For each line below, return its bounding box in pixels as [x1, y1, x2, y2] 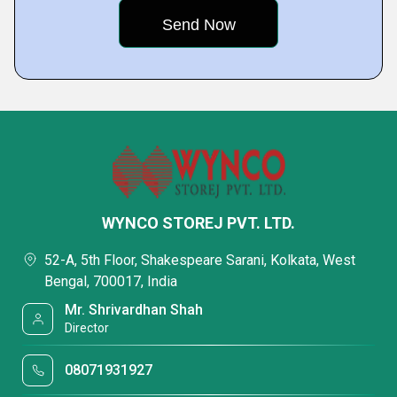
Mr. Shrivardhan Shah [65, 301, 204, 318]
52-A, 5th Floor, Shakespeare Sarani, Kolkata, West [44, 252, 355, 269]
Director [65, 321, 110, 335]
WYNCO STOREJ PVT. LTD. [102, 214, 295, 232]
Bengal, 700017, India [44, 273, 177, 290]
